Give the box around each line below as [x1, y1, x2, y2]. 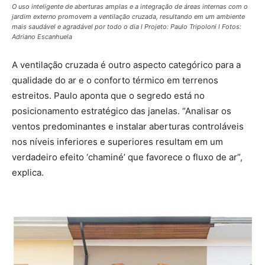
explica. [12, 167, 44, 179]
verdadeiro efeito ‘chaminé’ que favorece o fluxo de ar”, [12, 151, 243, 163]
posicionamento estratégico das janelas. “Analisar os [12, 105, 231, 117]
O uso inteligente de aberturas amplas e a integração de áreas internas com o [12, 2, 248, 11]
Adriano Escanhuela [12, 33, 72, 41]
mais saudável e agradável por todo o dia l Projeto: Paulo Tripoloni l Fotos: [12, 22, 241, 31]
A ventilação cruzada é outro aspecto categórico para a [12, 59, 241, 71]
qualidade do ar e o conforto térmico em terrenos [12, 75, 218, 86]
